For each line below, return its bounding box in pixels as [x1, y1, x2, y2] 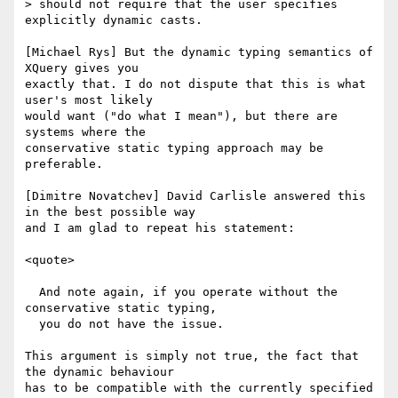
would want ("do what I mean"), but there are [25, 109, 338, 123]
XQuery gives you [25, 61, 139, 76]
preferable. [25, 157, 110, 171]
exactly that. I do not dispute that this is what [25, 77, 366, 92]
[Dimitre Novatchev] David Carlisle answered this [25, 189, 366, 203]
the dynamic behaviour [25, 365, 174, 379]
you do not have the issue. [25, 317, 39, 331]
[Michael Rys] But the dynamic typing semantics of [25, 45, 373, 60]
